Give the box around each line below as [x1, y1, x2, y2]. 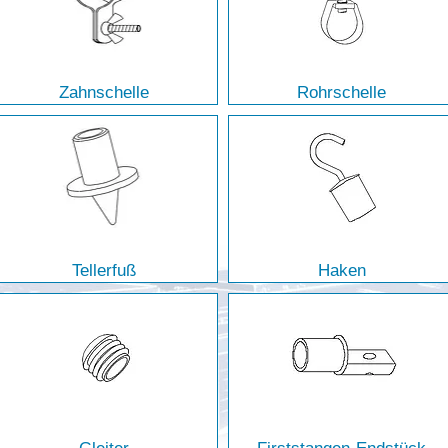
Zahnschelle [58, 83, 149, 103]
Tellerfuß [71, 260, 136, 280]
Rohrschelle [297, 83, 387, 103]
